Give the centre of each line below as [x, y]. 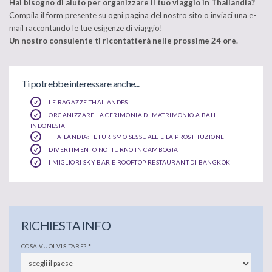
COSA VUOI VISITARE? [55, 246]
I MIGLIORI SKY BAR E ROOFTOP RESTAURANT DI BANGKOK [139, 162]
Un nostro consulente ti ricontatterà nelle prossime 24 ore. [124, 40]
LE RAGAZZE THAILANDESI [89, 102]
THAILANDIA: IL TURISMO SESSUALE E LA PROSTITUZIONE [136, 136]
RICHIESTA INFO [66, 225]
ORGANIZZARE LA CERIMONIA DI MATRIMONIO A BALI [131, 114]
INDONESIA [48, 125]
